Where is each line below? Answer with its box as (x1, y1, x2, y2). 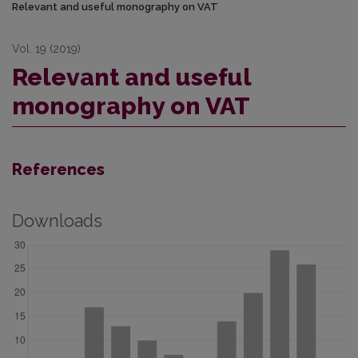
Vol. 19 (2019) (12, 42, 81, 55)
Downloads (12, 210, 102, 231)
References (12, 159, 105, 179)
